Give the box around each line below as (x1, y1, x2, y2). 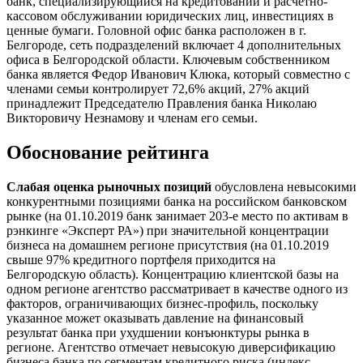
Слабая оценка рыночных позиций (6, 179, 211, 194)
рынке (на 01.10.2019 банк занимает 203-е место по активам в (6, 208, 348, 223)
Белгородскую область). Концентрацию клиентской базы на (6, 267, 339, 281)
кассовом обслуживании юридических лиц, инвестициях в (6, 9, 334, 23)
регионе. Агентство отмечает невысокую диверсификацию (6, 340, 335, 354)
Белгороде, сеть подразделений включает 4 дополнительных (6, 38, 341, 53)
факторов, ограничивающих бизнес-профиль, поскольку (6, 296, 318, 310)
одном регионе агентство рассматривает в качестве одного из (6, 281, 348, 296)
